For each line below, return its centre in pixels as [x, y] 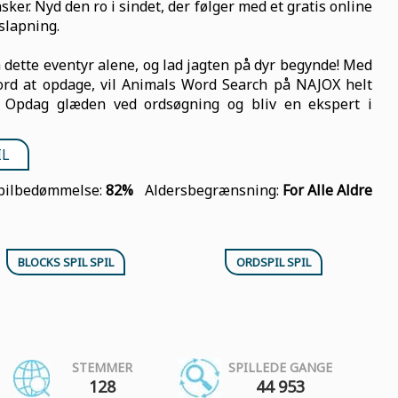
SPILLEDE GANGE [280, 367]
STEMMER [102, 367]
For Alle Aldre [327, 190]
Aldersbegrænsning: [213, 190]
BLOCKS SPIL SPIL [66, 262]
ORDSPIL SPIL [274, 262]
